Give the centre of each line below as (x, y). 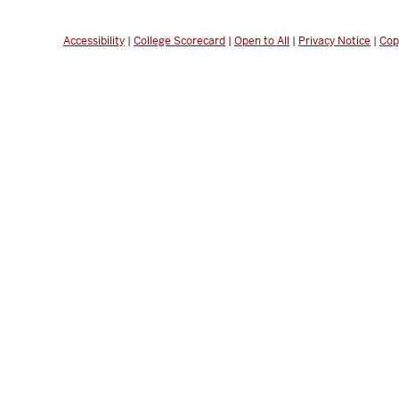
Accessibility (94, 41)
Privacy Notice (334, 41)
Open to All (262, 41)
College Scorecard (179, 41)
